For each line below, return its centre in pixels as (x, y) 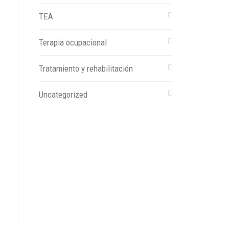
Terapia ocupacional (73, 42)
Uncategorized (63, 95)
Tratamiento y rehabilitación (86, 68)
